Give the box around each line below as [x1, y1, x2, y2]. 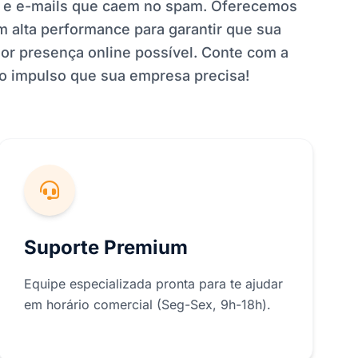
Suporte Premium [24, 236, 189, 259]
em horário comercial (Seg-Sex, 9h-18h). [24, 296, 272, 312]
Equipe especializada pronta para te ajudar [24, 276, 284, 292]
